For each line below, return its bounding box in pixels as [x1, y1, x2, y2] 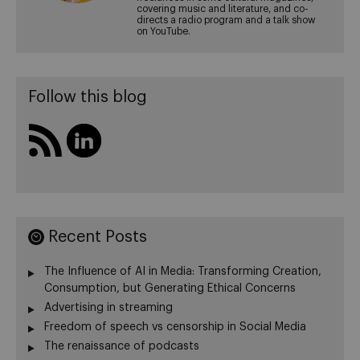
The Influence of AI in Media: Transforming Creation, [44, 265, 321, 277]
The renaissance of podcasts [44, 340, 199, 352]
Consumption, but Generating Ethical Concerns [44, 282, 296, 294]
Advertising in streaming [44, 301, 173, 313]
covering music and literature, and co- [137, 3, 309, 14]
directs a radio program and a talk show [137, 14, 317, 25]
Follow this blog [28, 88, 147, 105]
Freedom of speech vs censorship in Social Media [44, 321, 306, 333]
